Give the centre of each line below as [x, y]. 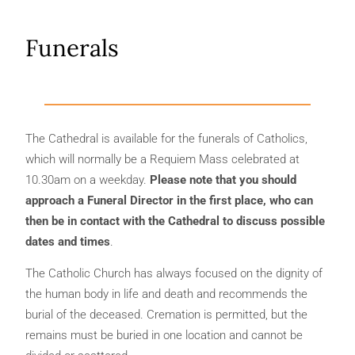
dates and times [68, 241]
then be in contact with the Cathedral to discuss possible [175, 221]
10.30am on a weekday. [88, 179]
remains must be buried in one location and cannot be [164, 336]
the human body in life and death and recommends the [166, 294]
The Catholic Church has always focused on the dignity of [174, 274]
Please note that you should [223, 179]
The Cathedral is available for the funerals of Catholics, [166, 138]
